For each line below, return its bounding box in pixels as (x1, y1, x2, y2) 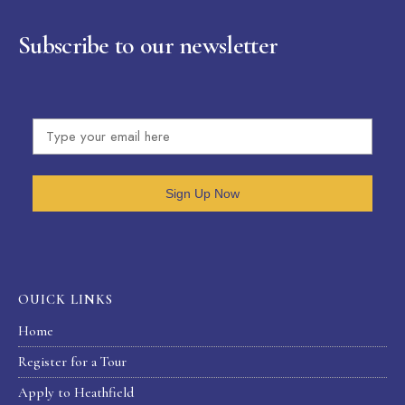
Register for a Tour (18, 353, 127, 370)
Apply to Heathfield (18, 383, 134, 400)
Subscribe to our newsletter (18, 29, 278, 61)
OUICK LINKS (18, 290, 113, 307)
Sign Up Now (165, 185, 240, 201)
